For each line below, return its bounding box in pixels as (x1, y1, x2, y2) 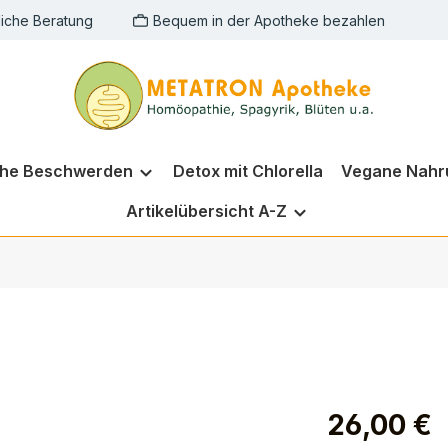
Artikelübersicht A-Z (125, 201, 287, 221)
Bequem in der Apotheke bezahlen (153, 11, 385, 29)
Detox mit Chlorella (172, 161, 323, 181)
